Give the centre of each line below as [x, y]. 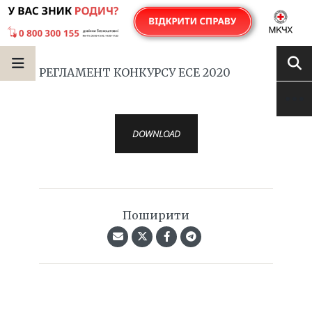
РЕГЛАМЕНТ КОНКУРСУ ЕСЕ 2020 [135, 72]
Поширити [156, 215]
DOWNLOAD [156, 134]
